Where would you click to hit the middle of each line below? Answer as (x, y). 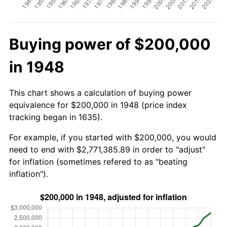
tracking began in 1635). (56, 117)
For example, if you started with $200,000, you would (113, 137)
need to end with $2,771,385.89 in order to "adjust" (107, 149)
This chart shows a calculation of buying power (100, 92)
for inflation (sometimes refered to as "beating (98, 161)
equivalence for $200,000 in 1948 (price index (98, 105)
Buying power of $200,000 (110, 44)
